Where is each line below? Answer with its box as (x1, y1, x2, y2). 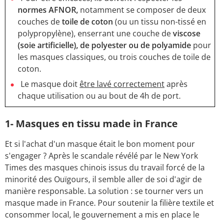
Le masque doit (21, 78, 80, 89)
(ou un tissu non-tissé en (115, 16, 206, 27)
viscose (171, 27, 200, 39)
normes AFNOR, (18, 4, 78, 15)
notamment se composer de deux (78, 4, 206, 15)
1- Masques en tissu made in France (5, 116, 178, 130)
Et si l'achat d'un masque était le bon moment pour (5, 138, 195, 149)
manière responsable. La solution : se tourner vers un (5, 185, 203, 196)
